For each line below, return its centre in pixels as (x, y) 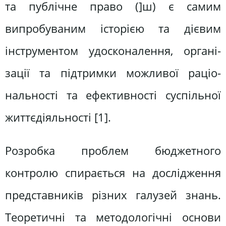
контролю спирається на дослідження (113, 173)
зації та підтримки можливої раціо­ (113, 73)
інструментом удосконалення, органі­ (113, 51)
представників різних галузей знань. (113, 195)
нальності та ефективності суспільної (113, 95)
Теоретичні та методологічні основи (113, 217)
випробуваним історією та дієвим (113, 29)
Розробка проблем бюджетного (113, 150)
